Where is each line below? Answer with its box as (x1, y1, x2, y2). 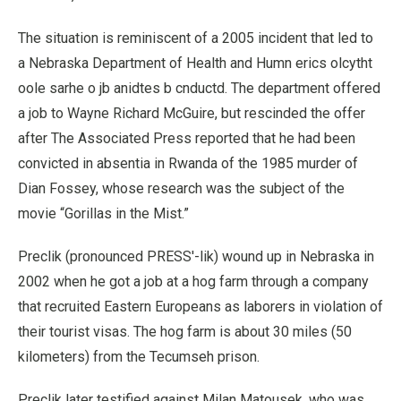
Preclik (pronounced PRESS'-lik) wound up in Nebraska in (18, 247, 374, 265)
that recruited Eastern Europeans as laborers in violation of (18, 297, 383, 315)
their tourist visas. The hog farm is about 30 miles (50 (18, 322, 352, 340)
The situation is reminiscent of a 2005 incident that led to (18, 29, 373, 47)
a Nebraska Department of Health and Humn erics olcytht (18, 54, 372, 72)
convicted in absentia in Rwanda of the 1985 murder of (18, 154, 358, 172)
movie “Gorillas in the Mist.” (18, 204, 189, 222)
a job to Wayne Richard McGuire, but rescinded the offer (18, 104, 365, 122)
